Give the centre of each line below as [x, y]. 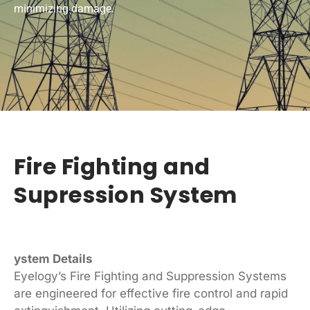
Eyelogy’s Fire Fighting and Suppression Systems [150, 276]
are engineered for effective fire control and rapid [151, 293]
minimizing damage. [64, 9]
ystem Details [53, 258]
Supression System [126, 194]
